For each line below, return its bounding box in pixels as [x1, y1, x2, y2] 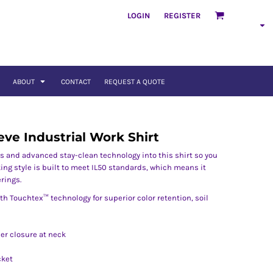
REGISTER [164, 10, 200, 20]
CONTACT [60, 77, 91, 87]
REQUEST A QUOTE [104, 77, 165, 87]
